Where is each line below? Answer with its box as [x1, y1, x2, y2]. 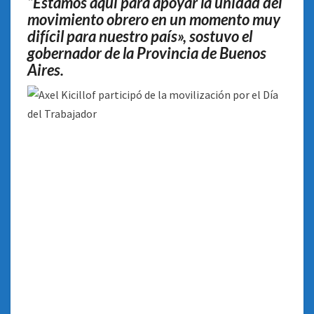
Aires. [27, 60, 64, 79]
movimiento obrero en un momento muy [27, 10, 280, 29]
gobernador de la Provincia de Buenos [27, 43, 266, 62]
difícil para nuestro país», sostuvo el [27, 27, 252, 46]
